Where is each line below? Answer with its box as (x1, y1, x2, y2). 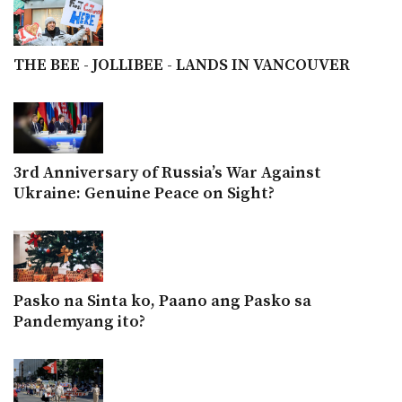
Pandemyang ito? (13, 310, 145, 332)
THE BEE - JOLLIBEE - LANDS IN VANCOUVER (13, 54, 350, 75)
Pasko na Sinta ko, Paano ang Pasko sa (13, 290, 311, 311)
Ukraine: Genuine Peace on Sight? (13, 182, 275, 204)
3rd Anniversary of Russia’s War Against (13, 162, 321, 183)
